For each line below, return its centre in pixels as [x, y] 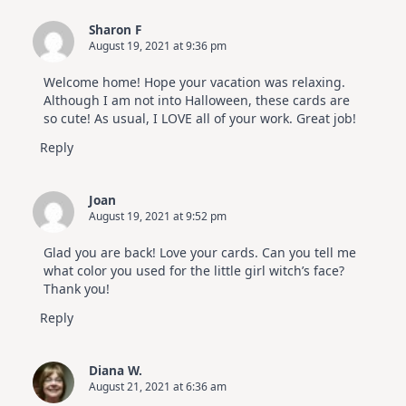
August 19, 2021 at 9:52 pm [158, 216]
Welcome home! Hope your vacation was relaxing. [194, 82]
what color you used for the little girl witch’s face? [194, 270]
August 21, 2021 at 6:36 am [158, 386]
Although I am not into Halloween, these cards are [197, 100]
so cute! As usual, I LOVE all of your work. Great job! [200, 118]
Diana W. [116, 370]
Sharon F [115, 29]
